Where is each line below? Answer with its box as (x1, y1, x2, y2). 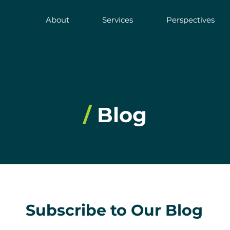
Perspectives (166, 15, 215, 25)
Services (102, 15, 133, 25)
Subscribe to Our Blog (25, 201, 203, 220)
